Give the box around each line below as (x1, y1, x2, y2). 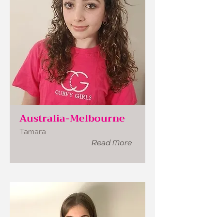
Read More (92, 138, 132, 147)
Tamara (19, 126, 46, 136)
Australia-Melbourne (19, 110, 125, 127)
